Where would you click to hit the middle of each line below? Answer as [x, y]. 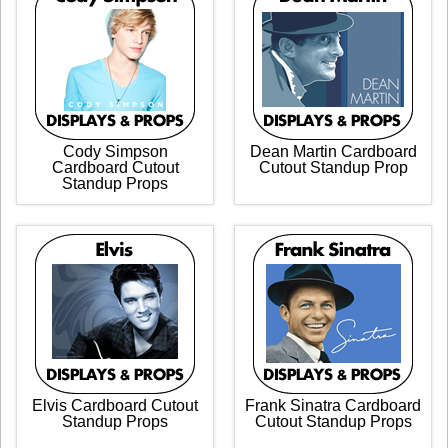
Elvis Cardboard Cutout [115, 405]
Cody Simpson [115, 151]
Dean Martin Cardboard [333, 151]
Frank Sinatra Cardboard [333, 405]
